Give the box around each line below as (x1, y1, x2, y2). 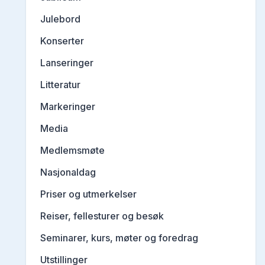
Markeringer (40, 101, 95, 113)
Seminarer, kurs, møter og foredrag (40, 232, 198, 244)
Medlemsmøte (40, 144, 105, 157)
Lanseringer (40, 57, 93, 69)
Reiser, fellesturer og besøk (40, 210, 164, 222)
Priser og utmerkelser (40, 188, 137, 201)
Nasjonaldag (40, 166, 96, 179)
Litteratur (40, 79, 80, 91)
